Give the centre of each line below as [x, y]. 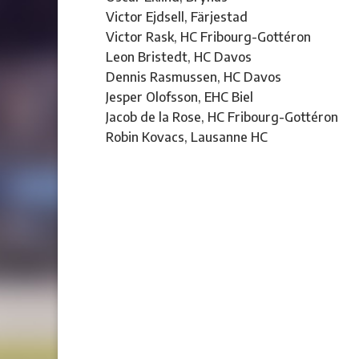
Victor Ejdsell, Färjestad [177, 17]
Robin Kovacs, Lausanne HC [187, 137]
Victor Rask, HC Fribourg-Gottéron [208, 37]
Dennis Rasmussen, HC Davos [194, 77]
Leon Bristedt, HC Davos [179, 57]
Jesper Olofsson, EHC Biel [179, 97]
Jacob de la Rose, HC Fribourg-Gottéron [222, 117]
